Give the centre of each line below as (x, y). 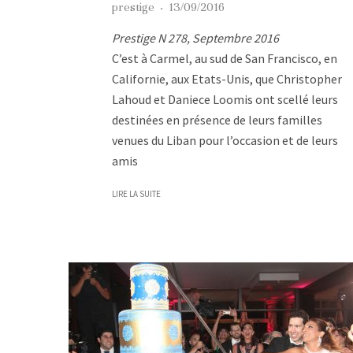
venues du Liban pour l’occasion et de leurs (225, 140)
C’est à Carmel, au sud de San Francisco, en (225, 58)
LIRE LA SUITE (136, 193)
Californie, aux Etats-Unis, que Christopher (227, 78)
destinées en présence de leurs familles (217, 119)
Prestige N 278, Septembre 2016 (195, 37)
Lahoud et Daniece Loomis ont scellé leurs (225, 99)
